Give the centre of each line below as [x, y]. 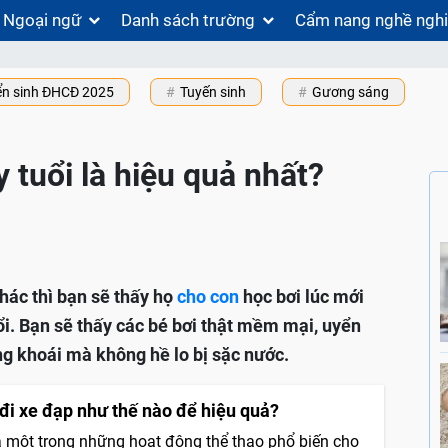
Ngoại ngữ [42, 20]
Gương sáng [350, 92]
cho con [208, 297]
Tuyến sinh [213, 92]
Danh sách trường [188, 20]
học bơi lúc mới [301, 297]
